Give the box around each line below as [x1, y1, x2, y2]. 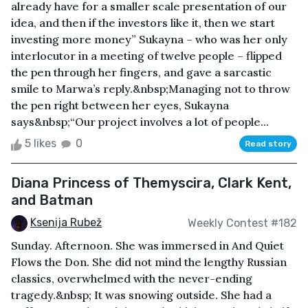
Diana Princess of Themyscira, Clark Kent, [11, 175, 291, 192]
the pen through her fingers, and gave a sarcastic [11, 65, 272, 80]
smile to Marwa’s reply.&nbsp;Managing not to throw [11, 82, 290, 96]
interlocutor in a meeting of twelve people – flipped [11, 49, 282, 63]
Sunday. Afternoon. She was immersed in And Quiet [11, 239, 284, 253]
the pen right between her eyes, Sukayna [11, 98, 229, 113]
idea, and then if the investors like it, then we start [11, 16, 275, 30]
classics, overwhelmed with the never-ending [11, 272, 252, 286]
